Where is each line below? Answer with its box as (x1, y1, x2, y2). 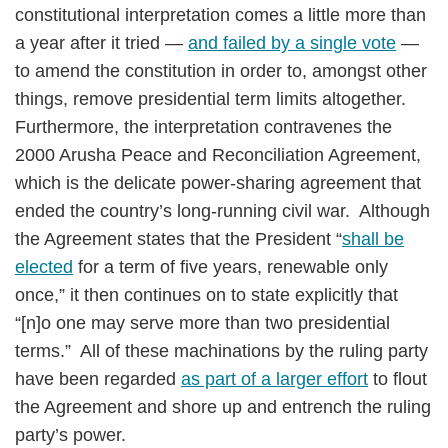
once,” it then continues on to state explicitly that (15, 285, 398, 305)
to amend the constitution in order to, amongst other (15, 61, 427, 81)
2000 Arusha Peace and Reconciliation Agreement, (15, 145, 421, 165)
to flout (368, 369, 427, 389)
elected (15, 257, 73, 277)
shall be (342, 229, 404, 249)
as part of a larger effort (181, 369, 368, 389)
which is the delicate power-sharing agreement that (15, 173, 421, 193)
